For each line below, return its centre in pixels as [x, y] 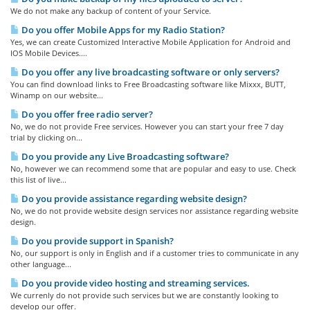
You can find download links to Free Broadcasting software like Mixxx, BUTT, [148, 84]
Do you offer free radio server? [86, 114]
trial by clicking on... [46, 137]
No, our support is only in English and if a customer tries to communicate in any [155, 253]
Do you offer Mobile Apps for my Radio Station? [122, 30]
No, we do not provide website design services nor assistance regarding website [154, 211]
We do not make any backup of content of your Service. [111, 11]
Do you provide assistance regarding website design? [133, 199]
